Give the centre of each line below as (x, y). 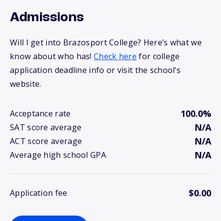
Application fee (39, 193)
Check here (115, 56)
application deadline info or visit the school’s (95, 70)
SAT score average (46, 128)
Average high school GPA (58, 155)
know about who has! (52, 56)
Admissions (47, 18)
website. (26, 84)
